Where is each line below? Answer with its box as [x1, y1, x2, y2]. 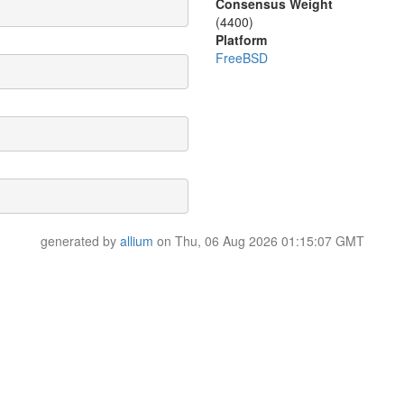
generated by [40, 232, 120, 250]
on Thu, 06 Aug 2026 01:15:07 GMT [152, 232, 364, 250]
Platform [216, 30, 267, 49]
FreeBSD [216, 48, 268, 67]
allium [119, 232, 153, 250]
